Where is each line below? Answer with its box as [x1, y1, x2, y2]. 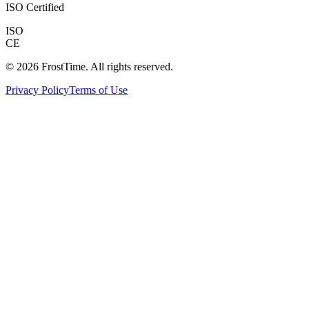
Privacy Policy [6, 84, 69, 96]
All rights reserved [90, 61, 170, 72]
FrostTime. [39, 61, 90, 72]
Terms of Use [69, 84, 128, 96]
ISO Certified [6, 1, 64, 13]
